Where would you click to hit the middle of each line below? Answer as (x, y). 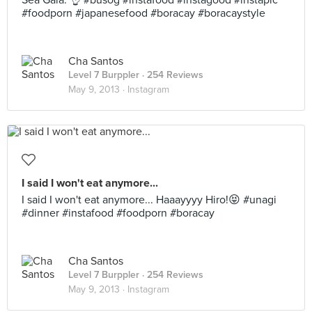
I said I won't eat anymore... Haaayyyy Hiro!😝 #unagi (149, 200)
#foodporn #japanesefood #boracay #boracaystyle (143, 13)
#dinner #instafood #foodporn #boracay (118, 213)
